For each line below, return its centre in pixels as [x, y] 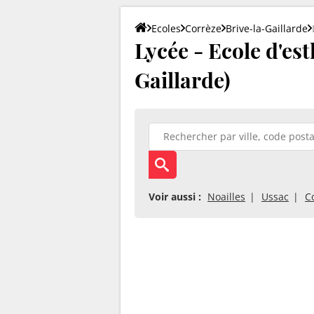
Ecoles [166, 28]
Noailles [226, 196]
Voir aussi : [175, 196]
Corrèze [203, 28]
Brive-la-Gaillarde [267, 28]
